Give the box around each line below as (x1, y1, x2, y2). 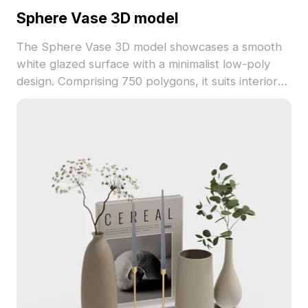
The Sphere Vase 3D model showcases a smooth (16, 40, 282, 54)
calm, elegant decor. (16, 109, 126, 123)
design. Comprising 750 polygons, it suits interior (16, 74, 278, 89)
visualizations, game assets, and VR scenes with (16, 91, 273, 106)
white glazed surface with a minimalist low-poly (16, 57, 270, 71)
